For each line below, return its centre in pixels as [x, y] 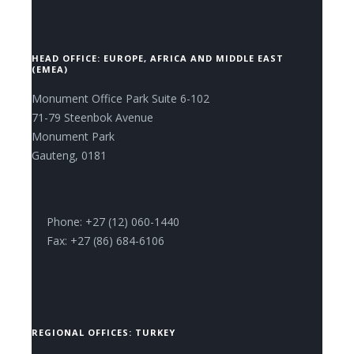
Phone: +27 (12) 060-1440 [111, 222]
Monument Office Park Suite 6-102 [121, 98]
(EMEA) [50, 69]
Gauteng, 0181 [69, 155]
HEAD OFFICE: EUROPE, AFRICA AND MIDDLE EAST [158, 58]
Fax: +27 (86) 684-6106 [104, 241]
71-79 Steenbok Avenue [92, 117]
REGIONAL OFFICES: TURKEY [104, 332]
